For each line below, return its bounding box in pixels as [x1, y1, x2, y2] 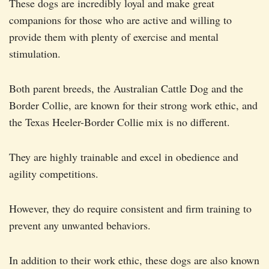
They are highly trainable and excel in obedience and [9, 150, 238, 165]
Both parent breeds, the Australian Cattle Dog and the [9, 81, 243, 96]
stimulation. [9, 46, 61, 61]
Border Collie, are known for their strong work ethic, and [9, 98, 258, 113]
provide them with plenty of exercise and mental [9, 29, 219, 44]
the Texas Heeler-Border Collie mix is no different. [9, 115, 230, 130]
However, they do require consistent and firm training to [9, 201, 252, 216]
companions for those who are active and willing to [9, 13, 232, 28]
